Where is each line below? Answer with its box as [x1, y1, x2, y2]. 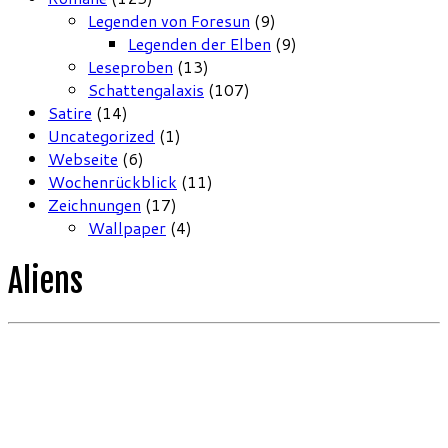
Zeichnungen [48, 193, 141, 217]
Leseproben [88, 55, 173, 79]
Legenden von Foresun [88, 9, 250, 33]
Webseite [48, 147, 118, 171]
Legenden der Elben [128, 32, 271, 56]
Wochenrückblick [48, 170, 177, 194]
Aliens [8, 260, 83, 301]
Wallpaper [88, 216, 166, 240]
